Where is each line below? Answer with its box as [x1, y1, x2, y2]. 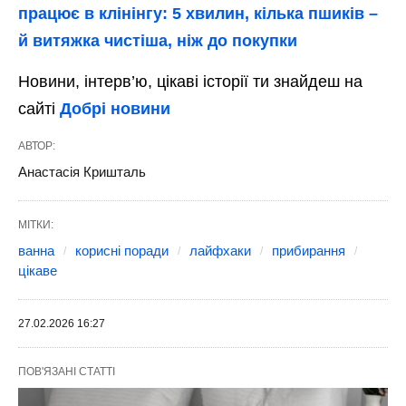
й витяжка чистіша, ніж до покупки [18, 32, 297, 51]
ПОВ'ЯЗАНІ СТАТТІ [18, 365, 115, 379]
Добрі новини [60, 100, 170, 119]
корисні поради [75, 243, 169, 259]
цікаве [18, 263, 57, 279]
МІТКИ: [18, 218, 53, 232]
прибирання [272, 243, 345, 259]
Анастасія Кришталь [18, 164, 146, 180]
